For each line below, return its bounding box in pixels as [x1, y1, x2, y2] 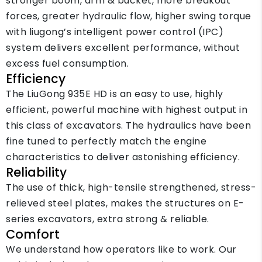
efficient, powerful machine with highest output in [6, 103, 247, 116]
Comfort [6, 226, 60, 243]
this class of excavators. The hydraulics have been [6, 119, 251, 132]
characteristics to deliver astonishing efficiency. [6, 150, 240, 164]
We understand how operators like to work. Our [6, 243, 237, 256]
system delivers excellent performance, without [6, 41, 240, 54]
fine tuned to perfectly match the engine [6, 135, 206, 148]
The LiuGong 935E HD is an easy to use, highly [6, 87, 223, 101]
